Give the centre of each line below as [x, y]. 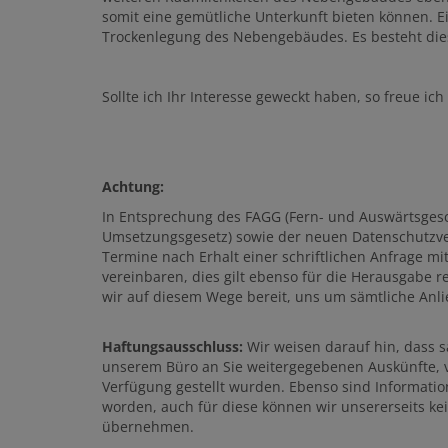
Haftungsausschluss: [172, 347]
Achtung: [133, 187]
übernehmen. [148, 427]
